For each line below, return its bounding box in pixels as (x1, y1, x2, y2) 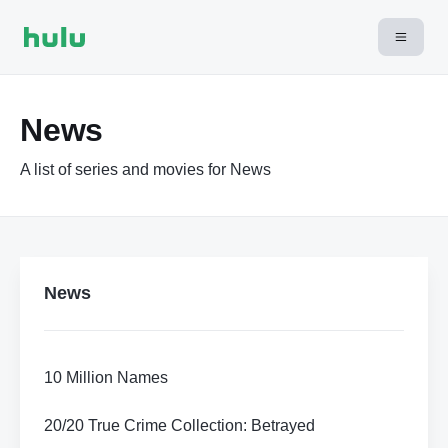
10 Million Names (44, 369, 168, 386)
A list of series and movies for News (20, 161, 271, 178)
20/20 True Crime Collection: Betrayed (44, 417, 315, 434)
